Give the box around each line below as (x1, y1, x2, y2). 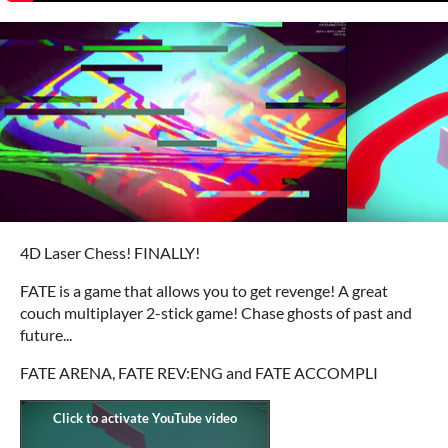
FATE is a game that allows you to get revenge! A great (20, 281, 388, 300)
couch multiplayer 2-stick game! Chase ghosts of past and (20, 303, 412, 322)
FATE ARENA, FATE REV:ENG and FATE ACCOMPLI (20, 363, 378, 382)
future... (20, 325, 72, 344)
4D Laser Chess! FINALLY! (20, 243, 200, 262)
